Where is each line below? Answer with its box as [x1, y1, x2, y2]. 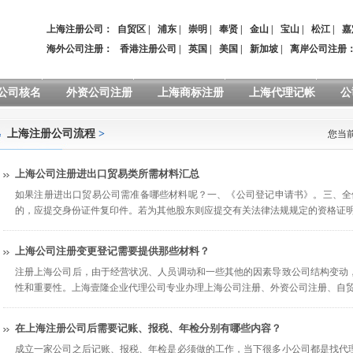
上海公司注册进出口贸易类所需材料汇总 [15, 168, 199, 180]
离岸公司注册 [290, 43, 347, 54]
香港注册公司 [120, 43, 176, 54]
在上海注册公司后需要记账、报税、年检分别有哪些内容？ [15, 322, 281, 334]
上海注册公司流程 [7, 128, 95, 139]
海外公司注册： [46, 43, 113, 54]
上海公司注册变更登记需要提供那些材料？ [15, 245, 210, 257]
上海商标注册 [158, 87, 224, 98]
